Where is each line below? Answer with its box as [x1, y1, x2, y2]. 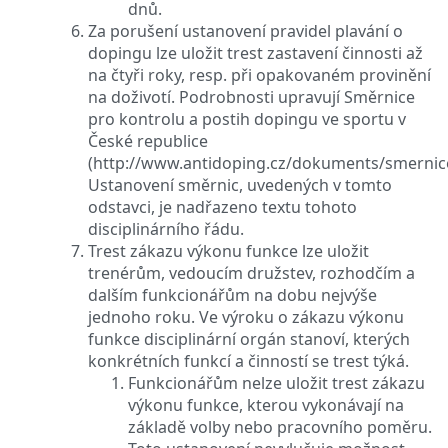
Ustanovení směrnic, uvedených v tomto [88, 173, 392, 196]
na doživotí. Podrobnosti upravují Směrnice [88, 85, 415, 108]
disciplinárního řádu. [88, 217, 244, 240]
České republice [88, 129, 208, 152]
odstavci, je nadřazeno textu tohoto [88, 195, 357, 218]
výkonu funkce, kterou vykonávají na [128, 393, 404, 416]
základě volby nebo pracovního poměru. [128, 415, 432, 438]
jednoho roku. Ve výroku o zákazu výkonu [88, 305, 404, 328]
